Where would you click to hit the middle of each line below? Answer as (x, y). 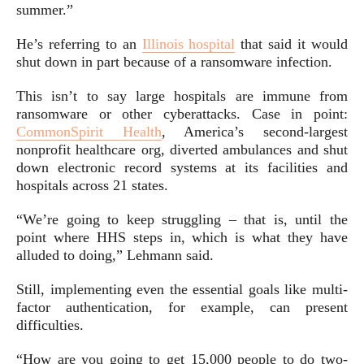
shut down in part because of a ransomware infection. (174, 62)
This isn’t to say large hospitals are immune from (182, 96)
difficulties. (50, 325)
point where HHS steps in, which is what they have (182, 237)
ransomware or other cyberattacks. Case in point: (182, 114)
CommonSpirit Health (89, 132)
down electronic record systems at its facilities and (182, 167)
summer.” (45, 10)
